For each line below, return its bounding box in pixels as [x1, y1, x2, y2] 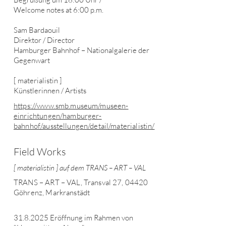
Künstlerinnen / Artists [14, 86, 86, 95]
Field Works [14, 145, 66, 158]
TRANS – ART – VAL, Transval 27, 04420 [14, 178, 148, 187]
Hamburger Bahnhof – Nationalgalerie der [14, 45, 149, 55]
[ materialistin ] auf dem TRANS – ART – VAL [14, 163, 146, 173]
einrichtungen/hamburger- [14, 111, 102, 121]
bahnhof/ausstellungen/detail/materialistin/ [14, 121, 155, 131]
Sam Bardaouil [14, 25, 60, 35]
